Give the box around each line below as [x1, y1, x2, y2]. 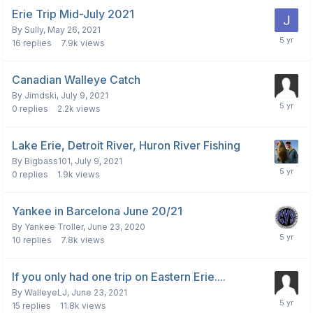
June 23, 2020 [87, 221, 145, 233]
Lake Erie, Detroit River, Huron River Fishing [12, 138, 240, 153]
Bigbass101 [24, 156, 71, 167]
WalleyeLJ [24, 287, 67, 298]
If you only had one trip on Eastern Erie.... [12, 270, 226, 284]
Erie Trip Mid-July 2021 [12, 7, 134, 22]
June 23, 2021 [71, 287, 127, 298]
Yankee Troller [24, 221, 83, 233]
